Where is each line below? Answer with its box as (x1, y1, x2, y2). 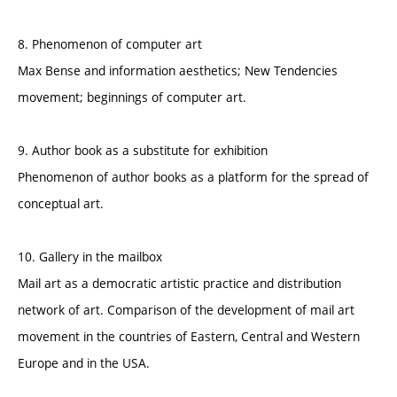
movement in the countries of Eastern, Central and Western (18, 328, 360, 346)
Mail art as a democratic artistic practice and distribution (18, 275, 341, 292)
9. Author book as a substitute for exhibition (18, 142, 268, 160)
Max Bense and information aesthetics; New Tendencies (18, 62, 338, 80)
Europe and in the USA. (18, 354, 150, 372)
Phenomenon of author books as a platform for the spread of (18, 168, 369, 186)
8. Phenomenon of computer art (18, 35, 202, 53)
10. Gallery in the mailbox (18, 248, 162, 266)
